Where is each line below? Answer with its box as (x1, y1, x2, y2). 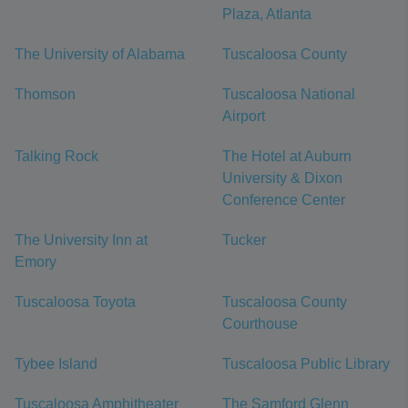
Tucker (222, 232, 266, 248)
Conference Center (222, 192, 345, 208)
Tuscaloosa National (222, 87, 355, 102)
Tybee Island (15, 356, 97, 372)
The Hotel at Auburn (222, 148, 352, 164)
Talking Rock (15, 148, 98, 164)
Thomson (15, 87, 76, 102)
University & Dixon (222, 170, 342, 186)
